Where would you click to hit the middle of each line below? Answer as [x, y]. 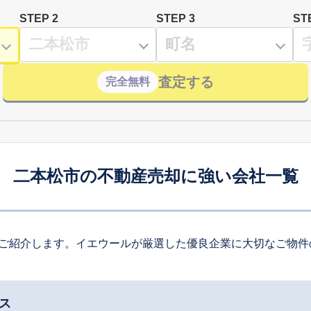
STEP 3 [176, 18]
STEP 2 [39, 18]
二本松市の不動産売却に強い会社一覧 [155, 176]
